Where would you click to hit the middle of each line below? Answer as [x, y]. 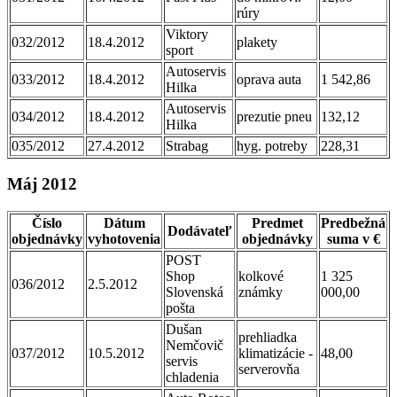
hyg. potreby [272, 145]
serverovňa [269, 369]
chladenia [192, 377]
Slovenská [195, 292]
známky [261, 292]
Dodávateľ [199, 231]
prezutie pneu [274, 116]
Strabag [187, 145]
